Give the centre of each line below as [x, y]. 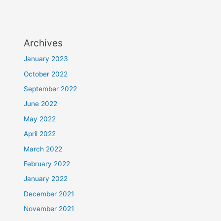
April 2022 [40, 134]
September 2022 [51, 89]
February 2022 [47, 164]
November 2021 [49, 209]
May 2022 [40, 119]
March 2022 [43, 149]
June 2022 [41, 104]
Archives [43, 43]
